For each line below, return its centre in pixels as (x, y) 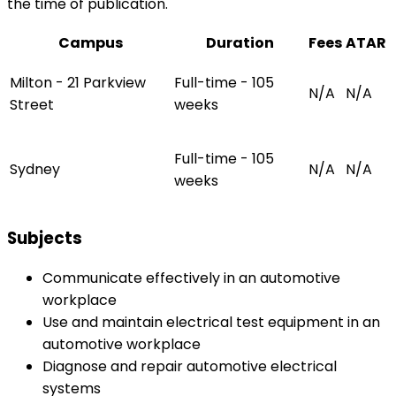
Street (32, 105)
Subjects (45, 238)
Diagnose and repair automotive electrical (190, 367)
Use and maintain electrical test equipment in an (211, 323)
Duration (240, 43)
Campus (90, 43)
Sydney (35, 170)
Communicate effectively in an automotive (191, 278)
